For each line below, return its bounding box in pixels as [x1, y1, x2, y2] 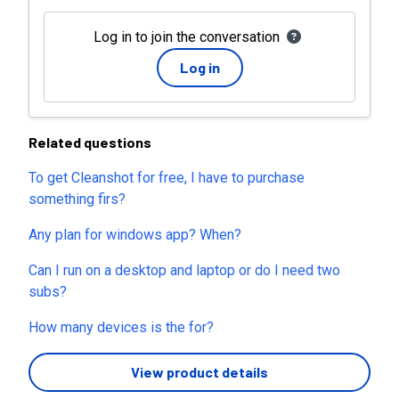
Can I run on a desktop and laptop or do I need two [28, 262, 340, 279]
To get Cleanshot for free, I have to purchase [28, 169, 305, 186]
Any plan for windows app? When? [28, 226, 241, 243]
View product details [131, 363, 268, 380]
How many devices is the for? [28, 319, 214, 336]
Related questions [28, 134, 151, 151]
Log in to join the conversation [93, 28, 280, 45]
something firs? [28, 191, 126, 208]
